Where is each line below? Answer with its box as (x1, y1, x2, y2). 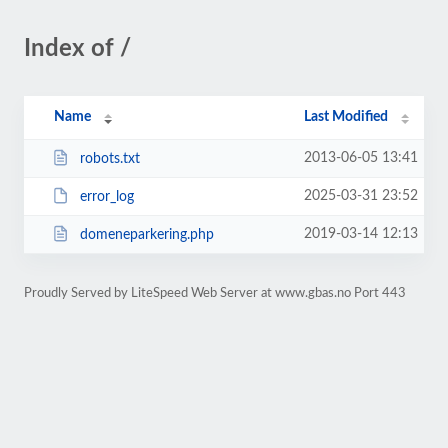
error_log (79, 189, 134, 204)
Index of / (24, 37, 131, 61)
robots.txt (79, 151, 140, 166)
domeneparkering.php (79, 227, 214, 242)
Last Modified (304, 110, 389, 124)
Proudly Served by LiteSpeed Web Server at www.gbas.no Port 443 (24, 287, 406, 299)
